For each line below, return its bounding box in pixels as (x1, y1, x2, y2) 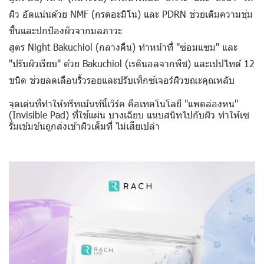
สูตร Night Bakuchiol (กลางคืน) (9, 41, 136, 53)
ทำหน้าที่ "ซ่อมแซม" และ (136, 41, 237, 53)
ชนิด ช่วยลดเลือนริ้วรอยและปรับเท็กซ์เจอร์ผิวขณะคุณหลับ (9, 74, 235, 86)
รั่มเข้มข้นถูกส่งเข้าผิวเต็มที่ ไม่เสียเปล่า (9, 120, 160, 132)
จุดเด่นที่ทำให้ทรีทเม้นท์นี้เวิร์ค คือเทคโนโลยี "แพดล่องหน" (9, 97, 238, 110)
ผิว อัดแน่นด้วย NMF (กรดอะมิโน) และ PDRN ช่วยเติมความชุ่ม (9, 8, 253, 20)
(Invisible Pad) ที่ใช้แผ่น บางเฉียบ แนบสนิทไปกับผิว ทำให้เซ (9, 108, 249, 121)
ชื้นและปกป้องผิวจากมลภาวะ (9, 24, 122, 37)
